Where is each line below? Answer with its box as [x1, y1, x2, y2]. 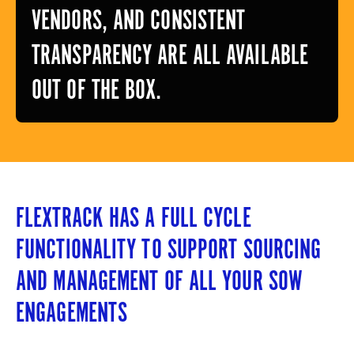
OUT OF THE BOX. [32, 73, 162, 104]
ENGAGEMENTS [16, 296, 128, 327]
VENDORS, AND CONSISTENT [32, 4, 246, 35]
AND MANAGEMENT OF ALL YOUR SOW [16, 265, 303, 296]
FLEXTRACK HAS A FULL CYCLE [16, 201, 251, 232]
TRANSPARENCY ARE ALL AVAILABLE [32, 39, 309, 70]
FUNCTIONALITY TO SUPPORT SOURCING [16, 233, 322, 264]
